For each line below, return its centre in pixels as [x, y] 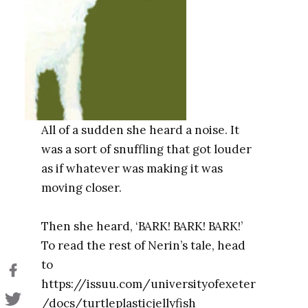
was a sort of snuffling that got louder [146, 150]
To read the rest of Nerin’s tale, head [143, 246]
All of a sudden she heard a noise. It [140, 130]
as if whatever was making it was [132, 169]
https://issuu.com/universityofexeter [148, 284]
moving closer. [81, 188]
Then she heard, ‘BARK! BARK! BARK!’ [142, 227]
